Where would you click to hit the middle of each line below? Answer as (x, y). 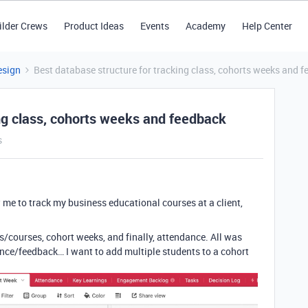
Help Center (267, 26)
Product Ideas (93, 26)
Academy (205, 26)
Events (154, 26)
